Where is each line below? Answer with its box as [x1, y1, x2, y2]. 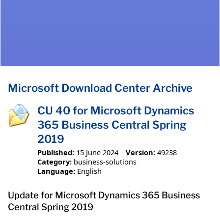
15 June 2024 [76, 147, 118, 157]
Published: [37, 147, 74, 157]
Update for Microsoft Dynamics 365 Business [8, 189, 200, 201]
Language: [37, 165, 75, 176]
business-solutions [74, 156, 137, 166]
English [77, 165, 102, 176]
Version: [125, 147, 155, 157]
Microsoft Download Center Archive [8, 82, 192, 95]
